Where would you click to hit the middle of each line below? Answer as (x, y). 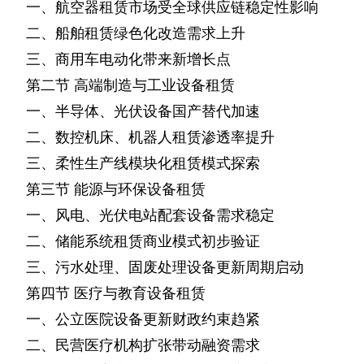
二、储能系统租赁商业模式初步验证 (143, 241)
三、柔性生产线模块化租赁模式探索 (143, 163)
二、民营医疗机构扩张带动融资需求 (143, 345)
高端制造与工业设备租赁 (154, 85)
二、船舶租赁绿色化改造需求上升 (136, 33)
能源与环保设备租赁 (140, 189)
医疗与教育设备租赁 (140, 293)
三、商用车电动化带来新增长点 (128, 59)
